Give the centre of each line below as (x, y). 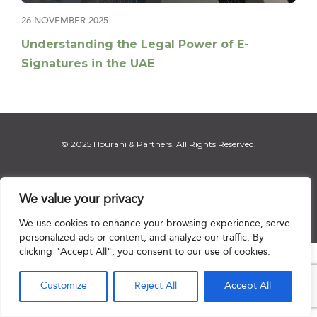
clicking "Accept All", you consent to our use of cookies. (145, 252)
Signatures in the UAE (88, 64)
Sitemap (256, 207)
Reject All (155, 286)
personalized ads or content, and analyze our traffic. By (142, 238)
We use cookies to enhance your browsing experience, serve (155, 224)
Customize (63, 286)
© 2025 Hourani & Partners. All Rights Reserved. (158, 144)
